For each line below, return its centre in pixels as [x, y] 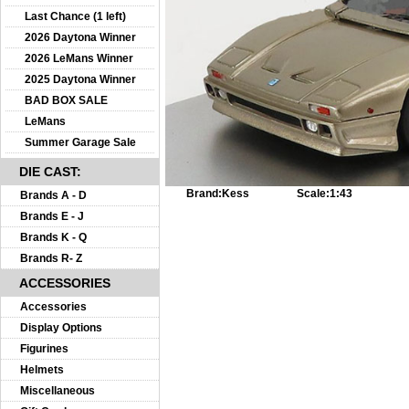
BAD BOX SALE [66, 100]
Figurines [44, 349]
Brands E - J [52, 216]
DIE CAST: [50, 172]
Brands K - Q [53, 237]
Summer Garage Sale [80, 142]
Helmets [42, 370]
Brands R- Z [51, 258]
